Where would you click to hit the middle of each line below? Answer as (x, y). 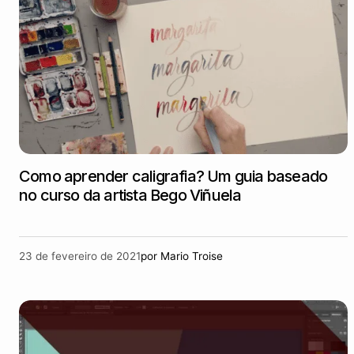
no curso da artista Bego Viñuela (130, 195)
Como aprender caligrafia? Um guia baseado (173, 176)
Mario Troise (192, 256)
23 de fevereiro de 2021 (80, 256)
